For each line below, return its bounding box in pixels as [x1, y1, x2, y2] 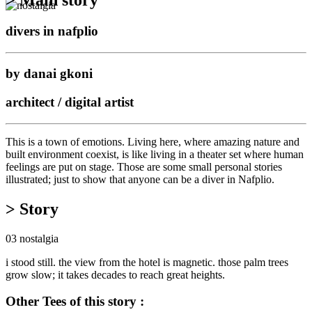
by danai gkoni [6, 66, 93, 81]
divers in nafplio [6, 23, 98, 38]
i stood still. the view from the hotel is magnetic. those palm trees [6, 256, 288, 268]
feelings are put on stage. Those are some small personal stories [6, 160, 282, 173]
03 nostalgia [6, 232, 58, 244]
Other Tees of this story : [6, 294, 144, 309]
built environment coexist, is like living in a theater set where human [6, 148, 304, 160]
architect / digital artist [6, 94, 134, 109]
